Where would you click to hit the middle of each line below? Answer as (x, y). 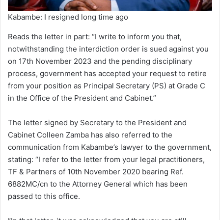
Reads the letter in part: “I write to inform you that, (95, 37)
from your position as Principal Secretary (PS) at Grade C (107, 86)
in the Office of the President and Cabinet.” (82, 98)
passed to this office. (44, 196)
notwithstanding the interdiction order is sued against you (108, 49)
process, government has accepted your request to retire (107, 74)
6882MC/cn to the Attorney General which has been (98, 184)
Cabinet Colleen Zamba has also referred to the (90, 135)
